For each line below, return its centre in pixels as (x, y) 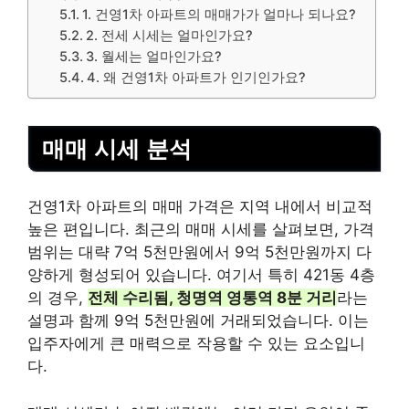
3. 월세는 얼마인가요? (154, 57)
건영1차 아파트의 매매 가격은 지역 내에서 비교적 (200, 207)
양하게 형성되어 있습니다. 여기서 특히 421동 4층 (201, 275)
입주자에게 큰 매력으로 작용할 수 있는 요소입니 (196, 344)
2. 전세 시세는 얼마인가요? (170, 36)
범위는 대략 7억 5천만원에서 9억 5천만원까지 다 (199, 252)
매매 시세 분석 (117, 148)
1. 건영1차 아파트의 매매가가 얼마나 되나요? (220, 15)
